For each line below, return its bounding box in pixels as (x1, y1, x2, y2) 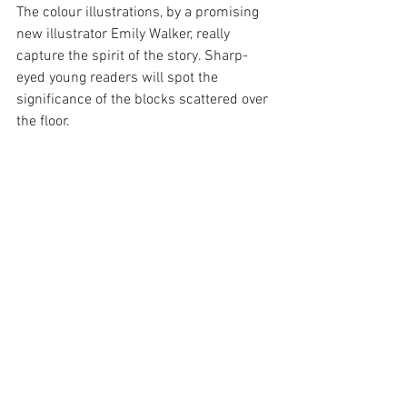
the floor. (16, 112, 70, 131)
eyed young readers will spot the (16, 68, 222, 87)
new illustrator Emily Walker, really (16, 25, 233, 44)
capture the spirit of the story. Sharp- (16, 46, 248, 65)
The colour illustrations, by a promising (16, 3, 263, 22)
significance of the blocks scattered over (16, 90, 272, 109)
